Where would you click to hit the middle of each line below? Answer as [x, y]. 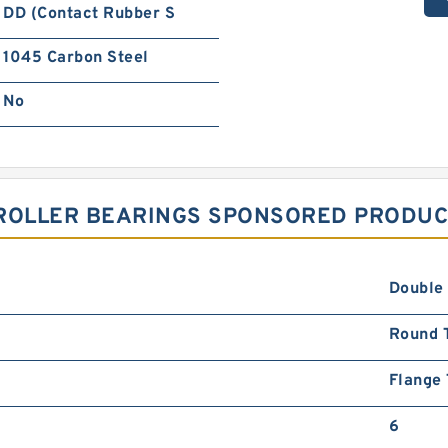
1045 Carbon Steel [76, 58]
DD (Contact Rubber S [89, 14]
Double [416, 289]
